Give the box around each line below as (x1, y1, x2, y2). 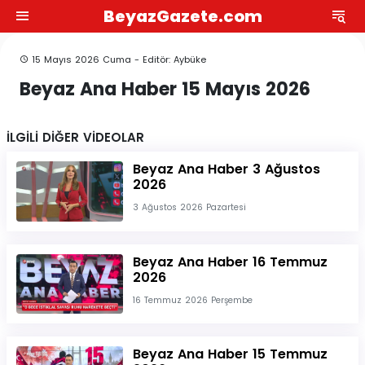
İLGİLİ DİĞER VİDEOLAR (7, 129, 144, 147)
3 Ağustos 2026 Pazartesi (132, 201, 246, 214)
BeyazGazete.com (103, 5, 262, 28)
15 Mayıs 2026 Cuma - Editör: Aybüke (29, 53, 206, 66)
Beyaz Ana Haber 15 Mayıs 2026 (20, 76, 310, 102)
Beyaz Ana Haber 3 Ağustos (132, 160, 320, 179)
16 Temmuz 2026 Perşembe (132, 293, 253, 306)
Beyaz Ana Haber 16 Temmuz (132, 252, 328, 271)
